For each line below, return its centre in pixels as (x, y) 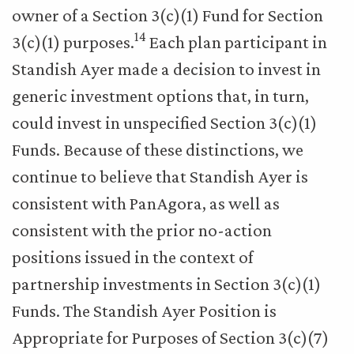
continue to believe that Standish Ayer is (160, 176)
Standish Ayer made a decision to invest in (166, 69)
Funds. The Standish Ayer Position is (144, 311)
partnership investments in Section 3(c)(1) (166, 284)
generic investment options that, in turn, (160, 96)
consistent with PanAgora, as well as (146, 203)
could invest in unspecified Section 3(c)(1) (164, 122)
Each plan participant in (237, 42)
